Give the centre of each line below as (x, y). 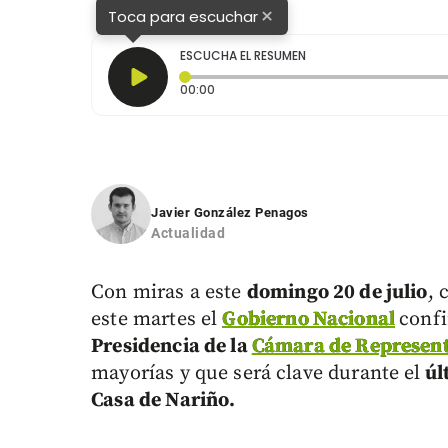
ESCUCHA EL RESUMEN (243, 56)
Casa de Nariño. (163, 401)
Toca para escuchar (183, 16)
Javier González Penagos (230, 213)
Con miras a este (169, 293)
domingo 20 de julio (337, 293)
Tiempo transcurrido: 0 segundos (317, 89)
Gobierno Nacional (309, 320)
